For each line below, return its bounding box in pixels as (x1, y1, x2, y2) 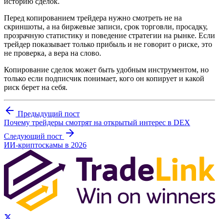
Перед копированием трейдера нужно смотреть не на (4, 13, 182, 22)
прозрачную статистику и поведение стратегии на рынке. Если (4, 31, 215, 40)
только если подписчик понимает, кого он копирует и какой (4, 74, 204, 83)
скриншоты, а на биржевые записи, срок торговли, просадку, (4, 22, 208, 31)
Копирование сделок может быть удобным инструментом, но (4, 65, 209, 74)
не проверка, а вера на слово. (4, 48, 101, 57)
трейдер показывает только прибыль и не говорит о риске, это (4, 40, 212, 48)
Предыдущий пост (16, 109, 80, 118)
